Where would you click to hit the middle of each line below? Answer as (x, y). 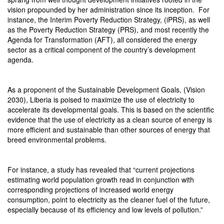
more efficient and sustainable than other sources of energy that (109, 129)
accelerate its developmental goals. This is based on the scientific (111, 109)
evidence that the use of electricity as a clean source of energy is (110, 119)
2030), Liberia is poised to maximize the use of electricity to (101, 99)
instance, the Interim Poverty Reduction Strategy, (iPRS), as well (109, 19)
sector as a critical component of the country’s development (101, 49)
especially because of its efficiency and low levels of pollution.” (105, 209)
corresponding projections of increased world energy (90, 189)
